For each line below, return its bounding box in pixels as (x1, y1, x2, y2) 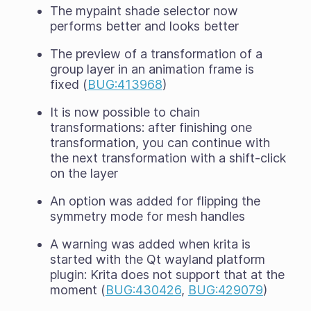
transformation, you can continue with (49, 135, 270, 150)
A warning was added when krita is (49, 236, 251, 251)
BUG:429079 (187, 282, 263, 297)
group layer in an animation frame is (49, 61, 254, 76)
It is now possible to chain (49, 104, 200, 119)
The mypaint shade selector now (49, 3, 238, 18)
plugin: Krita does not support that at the (49, 267, 285, 282)
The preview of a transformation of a (49, 46, 262, 61)
